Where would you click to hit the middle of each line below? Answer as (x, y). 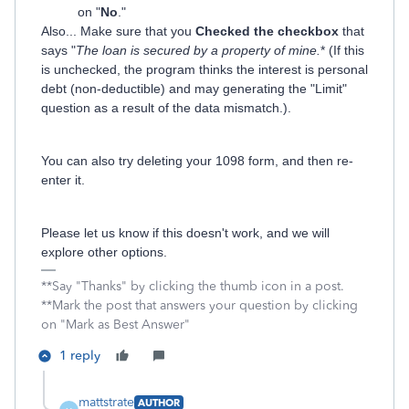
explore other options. (104, 252)
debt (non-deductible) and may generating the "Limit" (194, 89)
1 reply (80, 356)
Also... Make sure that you (118, 31)
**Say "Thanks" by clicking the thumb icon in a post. (193, 286)
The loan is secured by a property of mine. (198, 50)
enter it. (63, 180)
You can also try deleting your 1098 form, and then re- (197, 161)
